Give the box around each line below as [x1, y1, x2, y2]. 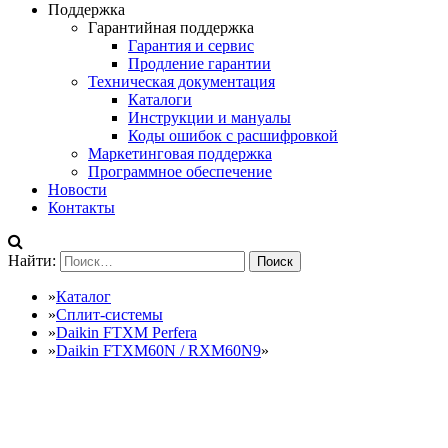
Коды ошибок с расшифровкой [128, 127, 338, 144]
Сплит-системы [56, 306, 163, 323]
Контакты [48, 199, 115, 216]
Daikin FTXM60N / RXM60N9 [56, 342, 261, 359]
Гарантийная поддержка [88, 19, 254, 36]
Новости [48, 181, 107, 198]
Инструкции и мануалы [128, 109, 291, 126]
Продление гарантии [128, 55, 271, 72]
